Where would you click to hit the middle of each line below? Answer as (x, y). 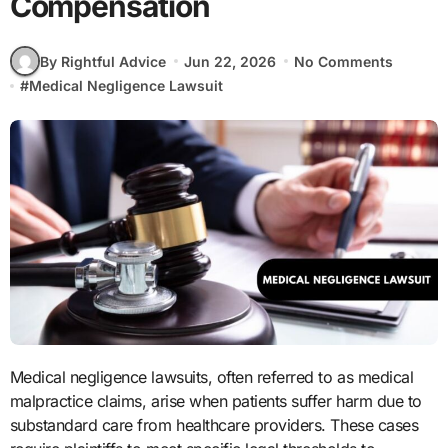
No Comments (344, 61)
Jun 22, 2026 (229, 61)
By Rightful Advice (102, 61)
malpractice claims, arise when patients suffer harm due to (215, 401)
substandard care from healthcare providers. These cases (214, 425)
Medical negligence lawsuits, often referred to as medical (16, 377)
